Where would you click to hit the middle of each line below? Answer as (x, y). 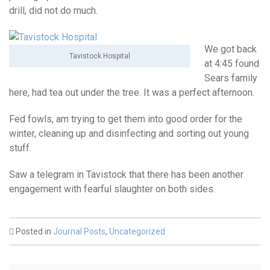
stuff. (20, 148)
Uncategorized (137, 232)
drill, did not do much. (53, 11)
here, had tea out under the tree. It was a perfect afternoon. (132, 93)
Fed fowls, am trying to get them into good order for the (126, 119)
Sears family (231, 78)
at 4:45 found (232, 64)
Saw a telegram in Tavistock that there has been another (126, 175)
